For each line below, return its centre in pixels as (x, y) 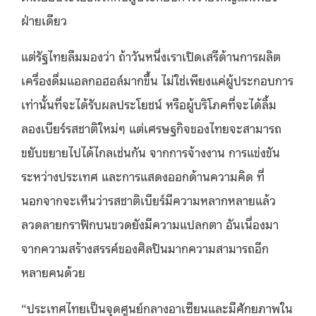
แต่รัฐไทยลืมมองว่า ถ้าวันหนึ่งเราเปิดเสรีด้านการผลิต (151, 55)
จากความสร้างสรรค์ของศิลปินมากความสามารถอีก (145, 247)
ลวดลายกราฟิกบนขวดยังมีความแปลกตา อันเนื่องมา (150, 223)
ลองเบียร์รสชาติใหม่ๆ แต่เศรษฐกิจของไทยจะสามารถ (151, 127)
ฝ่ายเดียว (44, 19)
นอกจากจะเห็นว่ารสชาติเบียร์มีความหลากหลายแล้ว (148, 199)
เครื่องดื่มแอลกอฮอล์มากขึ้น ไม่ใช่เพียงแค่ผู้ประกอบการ (157, 79)
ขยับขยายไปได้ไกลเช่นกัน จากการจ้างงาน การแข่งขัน (151, 151)
